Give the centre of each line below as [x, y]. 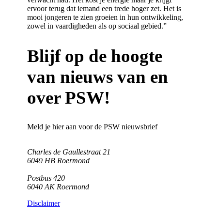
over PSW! [69, 97]
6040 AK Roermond [58, 187]
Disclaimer [44, 203]
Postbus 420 [46, 178]
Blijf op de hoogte [95, 56]
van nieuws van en [98, 77]
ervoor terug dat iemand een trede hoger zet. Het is [104, 9]
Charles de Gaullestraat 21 [69, 152]
